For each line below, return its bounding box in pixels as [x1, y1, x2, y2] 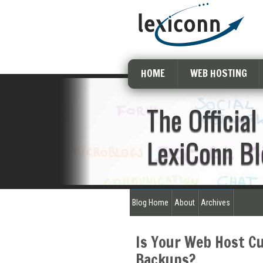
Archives [200, 198, 230, 207]
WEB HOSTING [190, 66, 247, 80]
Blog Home [131, 198, 168, 207]
